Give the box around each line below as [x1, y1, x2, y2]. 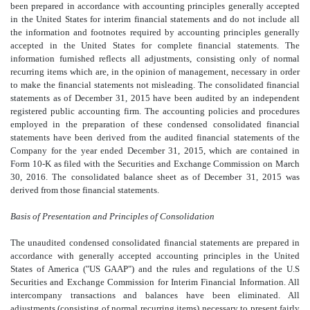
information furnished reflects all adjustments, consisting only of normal [10, 53, 300, 64]
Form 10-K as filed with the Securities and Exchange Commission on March [10, 158, 300, 169]
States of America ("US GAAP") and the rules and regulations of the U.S [10, 263, 300, 274]
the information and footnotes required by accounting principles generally [10, 26, 300, 37]
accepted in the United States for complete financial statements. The [10, 39, 300, 51]
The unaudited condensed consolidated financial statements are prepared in [10, 237, 300, 248]
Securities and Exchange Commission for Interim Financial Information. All [10, 276, 300, 287]
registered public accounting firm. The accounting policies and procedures [10, 105, 300, 116]
